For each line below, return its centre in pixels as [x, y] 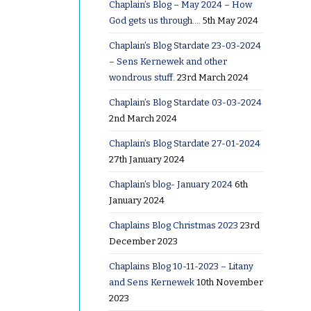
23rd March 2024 [212, 77]
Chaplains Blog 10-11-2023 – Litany [181, 266]
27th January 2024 [146, 159]
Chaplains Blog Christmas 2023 [173, 225]
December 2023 [143, 241]
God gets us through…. [154, 20]
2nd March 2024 [143, 118]
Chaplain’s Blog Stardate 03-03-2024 [185, 102]
